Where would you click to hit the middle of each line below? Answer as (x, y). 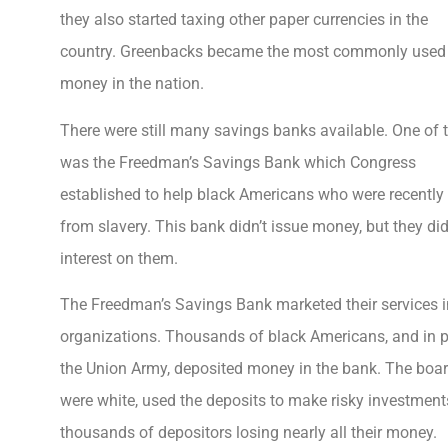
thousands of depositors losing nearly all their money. (248, 433)
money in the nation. (132, 84)
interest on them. (121, 258)
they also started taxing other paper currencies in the (244, 20)
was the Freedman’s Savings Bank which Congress (238, 162)
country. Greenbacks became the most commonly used (253, 52)
